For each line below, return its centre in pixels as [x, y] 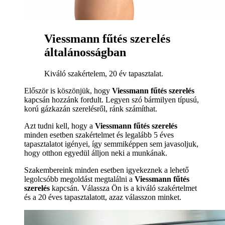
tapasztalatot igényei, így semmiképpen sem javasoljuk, [111, 144]
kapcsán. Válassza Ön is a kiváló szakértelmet [123, 188]
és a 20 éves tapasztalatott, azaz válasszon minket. [103, 197]
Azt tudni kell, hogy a [60, 126]
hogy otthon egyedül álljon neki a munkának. [96, 153]
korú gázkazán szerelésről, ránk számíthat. [91, 108]
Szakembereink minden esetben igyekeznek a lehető [106, 170]
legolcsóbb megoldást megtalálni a [79, 179]
